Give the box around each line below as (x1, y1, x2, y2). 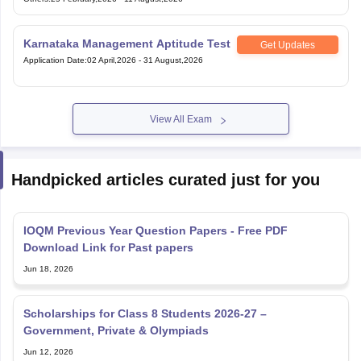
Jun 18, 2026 (23, 264, 73, 273)
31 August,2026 (143, 56, 203, 64)
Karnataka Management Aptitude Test (23, 37, 230, 50)
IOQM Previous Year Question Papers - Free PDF (23, 224, 288, 237)
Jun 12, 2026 (23, 347, 73, 356)
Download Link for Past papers (23, 241, 193, 254)
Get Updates (259, 39, 315, 51)
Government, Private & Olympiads (23, 324, 209, 337)
